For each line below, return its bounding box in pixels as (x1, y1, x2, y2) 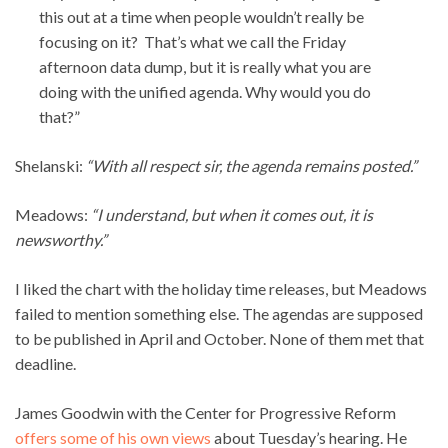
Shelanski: (15, 155, 86, 175)
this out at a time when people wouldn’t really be (39, 6, 364, 26)
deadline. (15, 353, 76, 373)
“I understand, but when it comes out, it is (91, 204, 373, 224)
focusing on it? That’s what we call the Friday (39, 31, 346, 51)
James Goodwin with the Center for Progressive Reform (15, 402, 396, 422)
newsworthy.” (15, 229, 107, 249)
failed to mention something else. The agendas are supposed (15, 303, 423, 323)
